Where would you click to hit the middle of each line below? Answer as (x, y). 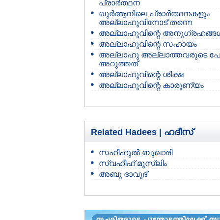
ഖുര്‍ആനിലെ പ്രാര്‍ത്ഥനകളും (154, 14)
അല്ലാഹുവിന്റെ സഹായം (148, 44)
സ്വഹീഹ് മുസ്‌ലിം (133, 163)
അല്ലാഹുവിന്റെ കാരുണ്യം (151, 85)
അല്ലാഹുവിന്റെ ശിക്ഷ (141, 74)
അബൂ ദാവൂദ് (123, 174)
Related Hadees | (127, 132)
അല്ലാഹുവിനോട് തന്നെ (145, 22)
